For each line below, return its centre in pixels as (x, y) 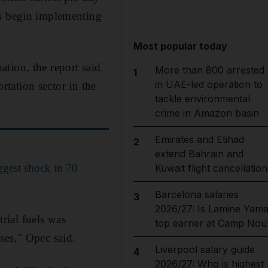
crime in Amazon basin (207, 113)
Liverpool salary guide (205, 249)
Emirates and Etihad (199, 139)
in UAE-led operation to (208, 84)
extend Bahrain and (199, 154)
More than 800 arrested (209, 70)
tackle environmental (202, 99)
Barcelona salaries (197, 194)
